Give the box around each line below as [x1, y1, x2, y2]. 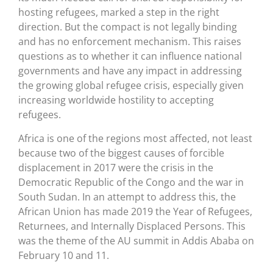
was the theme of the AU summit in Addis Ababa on [18, 233, 254, 247]
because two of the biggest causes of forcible [18, 146, 224, 160]
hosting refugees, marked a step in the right [18, 5, 219, 19]
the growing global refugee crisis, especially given [18, 79, 244, 93]
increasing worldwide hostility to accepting [18, 93, 214, 107]
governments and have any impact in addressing [18, 64, 242, 78]
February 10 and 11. [18, 248, 109, 262]
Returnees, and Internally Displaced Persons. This [18, 219, 246, 233]
